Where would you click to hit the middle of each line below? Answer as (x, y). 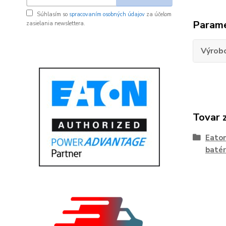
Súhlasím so (53, 14)
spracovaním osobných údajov (107, 14)
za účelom (158, 14)
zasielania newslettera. (56, 23)
